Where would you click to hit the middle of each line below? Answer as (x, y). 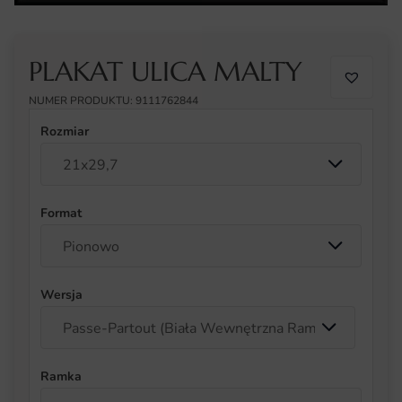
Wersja (61, 295)
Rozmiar (65, 132)
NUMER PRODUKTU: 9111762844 (114, 101)
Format (61, 214)
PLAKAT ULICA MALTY (166, 72)
